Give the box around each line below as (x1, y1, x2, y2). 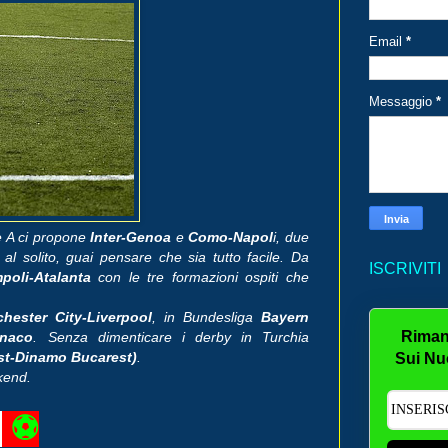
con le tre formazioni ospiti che (90, 268, 310, 285)
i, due (273, 228, 310, 245)
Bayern (261, 308, 310, 325)
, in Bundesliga (152, 308, 262, 325)
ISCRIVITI (369, 259, 441, 277)
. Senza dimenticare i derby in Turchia (33, 328, 310, 345)
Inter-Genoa (90, 228, 172, 245)
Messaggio (369, 93, 436, 109)
